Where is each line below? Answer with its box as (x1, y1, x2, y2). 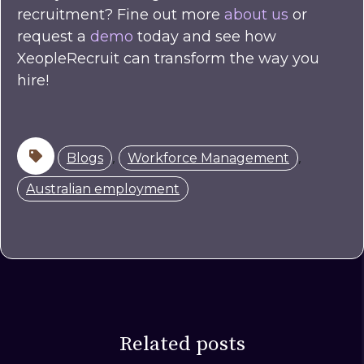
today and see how (133, 28, 276, 46)
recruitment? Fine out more (17, 6, 224, 24)
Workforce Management (128, 150, 289, 167)
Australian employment (26, 181, 180, 197)
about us (224, 6, 288, 24)
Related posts (119, 331, 245, 357)
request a (17, 28, 90, 46)
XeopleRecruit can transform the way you (17, 50, 319, 68)
